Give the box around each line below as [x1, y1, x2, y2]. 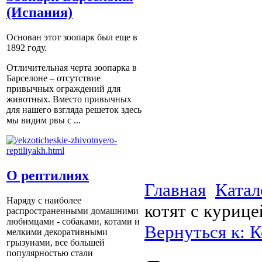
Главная [144, 180, 206, 200]
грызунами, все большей [6, 237, 105, 248]
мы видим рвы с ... [6, 115, 81, 126]
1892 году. [6, 43, 47, 53]
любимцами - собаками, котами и [6, 216, 140, 227]
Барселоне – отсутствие [6, 73, 101, 84]
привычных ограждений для [6, 84, 120, 94]
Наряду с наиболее [6, 195, 81, 206]
